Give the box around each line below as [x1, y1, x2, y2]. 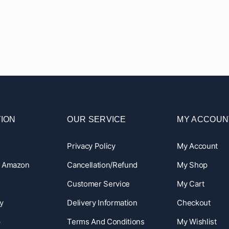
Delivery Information [67, 197, 138, 208]
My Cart [177, 178, 205, 189]
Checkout [177, 197, 211, 208]
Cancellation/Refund [67, 159, 138, 170]
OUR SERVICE [67, 114, 126, 124]
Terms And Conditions [67, 216, 145, 226]
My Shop [177, 159, 208, 170]
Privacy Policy [67, 141, 116, 151]
